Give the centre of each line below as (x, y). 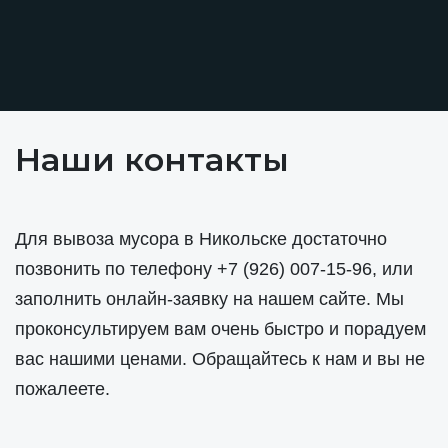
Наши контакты (152, 160)
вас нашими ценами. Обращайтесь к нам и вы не (220, 359)
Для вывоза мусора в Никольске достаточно (201, 239)
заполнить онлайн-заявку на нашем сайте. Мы (209, 299)
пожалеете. (62, 389)
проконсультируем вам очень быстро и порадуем (220, 329)
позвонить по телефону (116, 269)
